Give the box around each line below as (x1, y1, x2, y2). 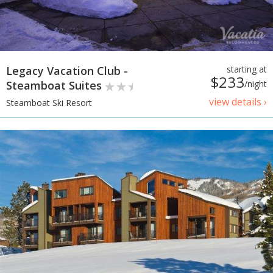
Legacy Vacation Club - (6, 63, 128, 79)
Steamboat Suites (6, 78, 105, 93)
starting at (227, 63, 267, 76)
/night (244, 78, 267, 90)
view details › (209, 95, 267, 109)
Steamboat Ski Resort (6, 96, 92, 108)
